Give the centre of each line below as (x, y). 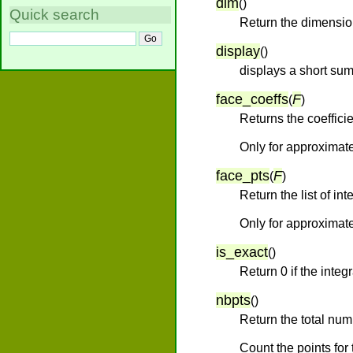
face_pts (243, 176)
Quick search (54, 15)
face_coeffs (252, 99)
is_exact (242, 252)
